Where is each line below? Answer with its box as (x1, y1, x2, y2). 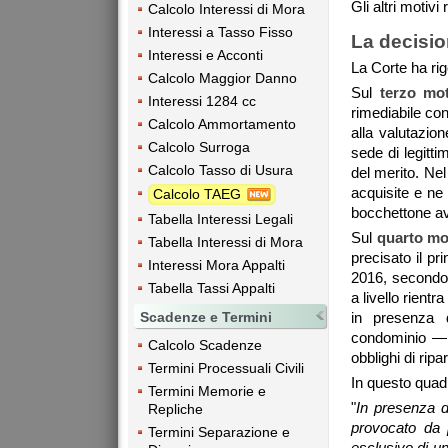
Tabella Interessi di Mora (148, 234, 303, 251)
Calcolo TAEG (153, 185, 245, 202)
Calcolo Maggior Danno (148, 69, 297, 86)
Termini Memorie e (148, 383, 266, 400)
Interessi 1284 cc (148, 92, 256, 109)
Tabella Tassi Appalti (148, 280, 275, 297)
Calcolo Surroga (148, 138, 250, 155)
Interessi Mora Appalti (148, 257, 285, 274)
